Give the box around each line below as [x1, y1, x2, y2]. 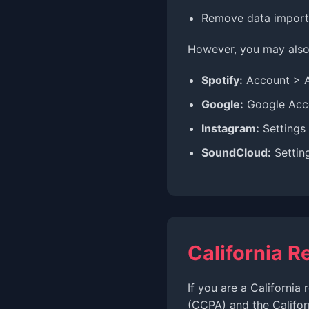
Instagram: [201, 121, 259, 135]
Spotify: [201, 73, 243, 87]
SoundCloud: [201, 146, 271, 159]
